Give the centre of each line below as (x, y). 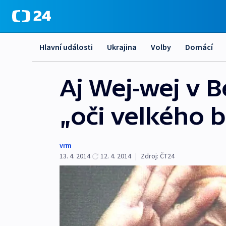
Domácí (199, 47)
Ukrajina (122, 47)
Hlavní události (66, 47)
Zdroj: (150, 156)
